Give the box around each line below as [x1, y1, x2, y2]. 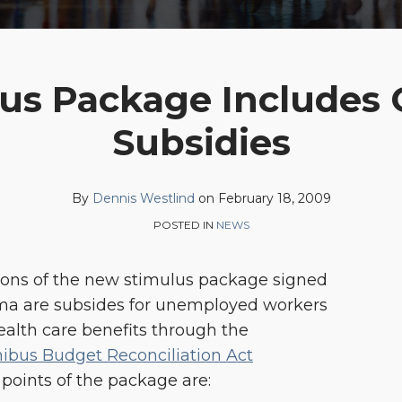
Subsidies [111, 120, 291, 164]
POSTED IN [153, 218, 216, 232]
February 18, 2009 [217, 190, 331, 206]
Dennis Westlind [92, 190, 195, 206]
